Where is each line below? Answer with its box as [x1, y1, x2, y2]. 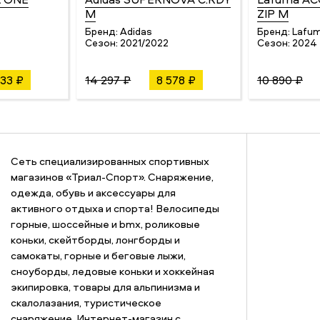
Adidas [120, 24, 153, 39]
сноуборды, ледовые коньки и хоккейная [10, 264, 214, 279]
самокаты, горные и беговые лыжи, [10, 248, 186, 264]
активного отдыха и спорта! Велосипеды [10, 201, 219, 216]
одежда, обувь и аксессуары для [10, 185, 176, 201]
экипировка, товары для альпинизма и [10, 279, 200, 295]
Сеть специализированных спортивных [10, 154, 209, 169]
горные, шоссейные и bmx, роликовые [10, 216, 200, 232]
